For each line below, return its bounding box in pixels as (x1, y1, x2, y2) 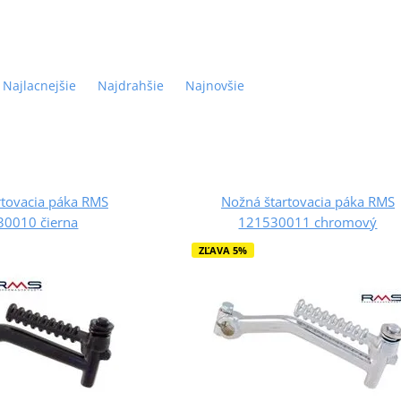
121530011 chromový (238, 212, 378, 231)
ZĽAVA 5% (198, 243, 247, 257)
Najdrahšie (97, 76, 164, 94)
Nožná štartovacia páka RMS (220, 192, 395, 210)
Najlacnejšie (2, 76, 76, 94)
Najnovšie (184, 76, 244, 94)
